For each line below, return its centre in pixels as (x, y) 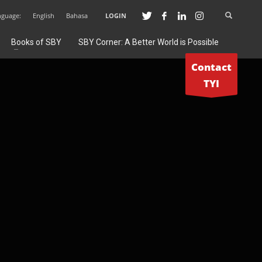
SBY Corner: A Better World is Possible (149, 42)
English (44, 15)
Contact (211, 67)
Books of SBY (36, 42)
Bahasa (77, 15)
